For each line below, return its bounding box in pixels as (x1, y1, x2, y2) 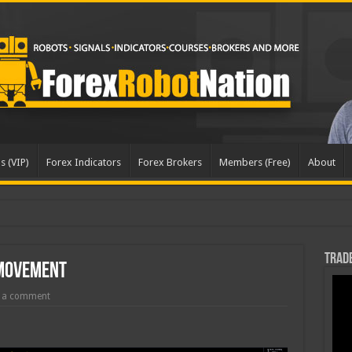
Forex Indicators (46, 156, 121, 168)
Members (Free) (218, 156, 291, 168)
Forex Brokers (137, 156, 202, 168)
